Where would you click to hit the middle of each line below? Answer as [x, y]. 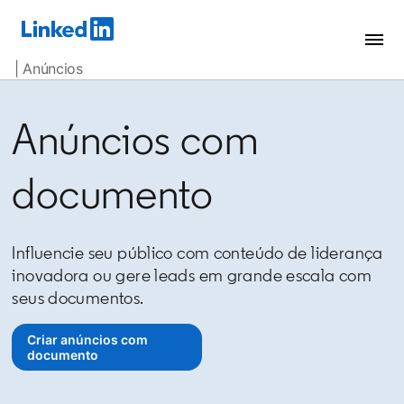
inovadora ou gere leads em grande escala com [192, 275]
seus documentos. [78, 298]
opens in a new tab [164, 347]
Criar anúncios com [88, 340]
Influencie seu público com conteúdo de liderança [197, 252]
